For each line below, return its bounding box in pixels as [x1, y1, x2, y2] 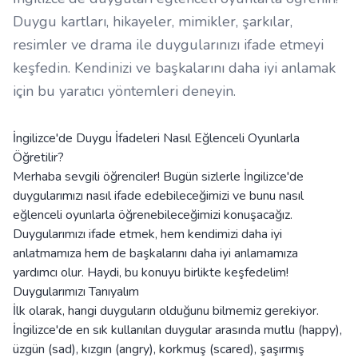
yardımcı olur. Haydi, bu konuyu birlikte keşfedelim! [13, 264, 288, 282]
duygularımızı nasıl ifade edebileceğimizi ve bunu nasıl [13, 187, 304, 205]
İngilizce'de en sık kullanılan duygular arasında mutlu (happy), [13, 321, 342, 340]
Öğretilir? [13, 149, 64, 167]
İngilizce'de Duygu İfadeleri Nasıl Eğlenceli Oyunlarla [13, 129, 300, 148]
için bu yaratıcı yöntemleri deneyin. [13, 82, 236, 101]
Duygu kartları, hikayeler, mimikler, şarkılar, [13, 12, 292, 32]
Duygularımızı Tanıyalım [13, 283, 139, 301]
